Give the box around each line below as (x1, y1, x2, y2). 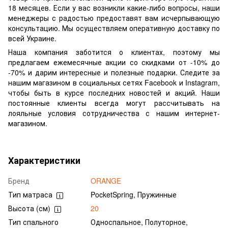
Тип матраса (8, 189, 52, 200)
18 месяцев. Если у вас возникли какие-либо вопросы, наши (8, 3, 220, 13)
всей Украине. (8, 33, 56, 44)
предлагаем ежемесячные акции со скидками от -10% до (8, 57, 220, 68)
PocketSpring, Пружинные (91, 189, 177, 200)
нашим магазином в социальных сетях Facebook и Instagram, (8, 77, 220, 88)
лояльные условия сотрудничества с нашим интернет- (8, 108, 220, 119)
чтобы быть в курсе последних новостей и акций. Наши (8, 88, 220, 98)
